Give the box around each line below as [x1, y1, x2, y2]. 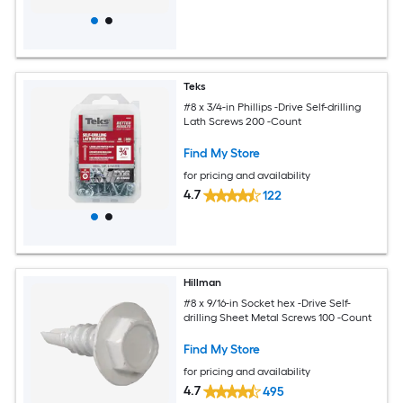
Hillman [184, 276, 222, 290]
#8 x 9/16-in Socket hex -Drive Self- [184, 296, 352, 309]
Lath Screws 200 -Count [184, 114, 302, 128]
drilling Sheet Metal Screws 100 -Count [184, 310, 372, 324]
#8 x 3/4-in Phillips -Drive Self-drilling [184, 100, 362, 113]
